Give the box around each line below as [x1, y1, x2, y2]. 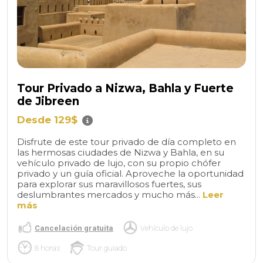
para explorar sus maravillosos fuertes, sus [17, 178, 201, 190]
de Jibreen [17, 94, 79, 108]
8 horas [35, 243, 60, 252]
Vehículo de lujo [140, 223, 193, 232]
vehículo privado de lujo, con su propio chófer [17, 157, 221, 169]
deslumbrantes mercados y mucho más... [17, 189, 203, 201]
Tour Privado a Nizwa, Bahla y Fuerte [17, 81, 234, 95]
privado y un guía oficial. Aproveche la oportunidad [17, 168, 244, 180]
